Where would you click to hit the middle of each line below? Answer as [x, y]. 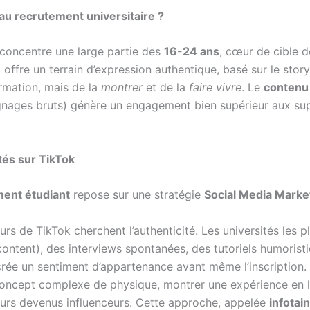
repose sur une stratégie [137, 195]
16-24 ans [192, 52]
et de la [166, 88]
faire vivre [215, 88]
